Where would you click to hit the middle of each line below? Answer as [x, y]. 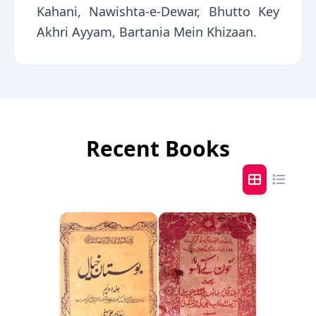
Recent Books [158, 148]
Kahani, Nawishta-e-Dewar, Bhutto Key [158, 11]
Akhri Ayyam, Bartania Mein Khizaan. [147, 32]
